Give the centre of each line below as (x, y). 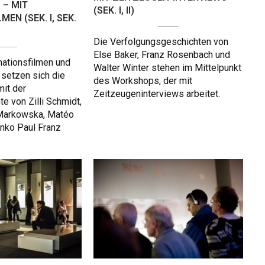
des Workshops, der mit (143, 81)
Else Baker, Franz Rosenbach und (162, 55)
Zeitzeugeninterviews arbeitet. (157, 94)
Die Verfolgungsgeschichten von (161, 42)
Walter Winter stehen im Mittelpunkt (167, 68)
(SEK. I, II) (114, 11)
